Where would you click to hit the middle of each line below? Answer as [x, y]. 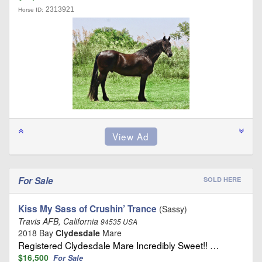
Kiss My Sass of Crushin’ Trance [87, 208]
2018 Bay [37, 232]
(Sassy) [172, 208]
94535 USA [119, 221]
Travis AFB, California [59, 221]
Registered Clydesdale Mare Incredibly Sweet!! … [118, 245]
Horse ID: [31, 9]
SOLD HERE [222, 179]
